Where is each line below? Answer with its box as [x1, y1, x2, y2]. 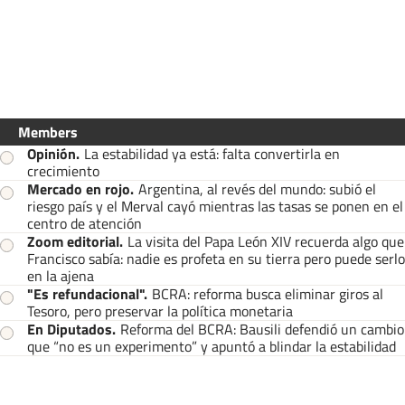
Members [18, 120, 78, 143]
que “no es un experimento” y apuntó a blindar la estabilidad [27, 334, 396, 357]
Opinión [27, 142, 76, 165]
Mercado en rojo [27, 177, 130, 200]
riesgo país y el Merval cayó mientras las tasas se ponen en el [27, 194, 403, 217]
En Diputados [27, 317, 112, 340]
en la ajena [27, 264, 94, 287]
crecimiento [27, 159, 99, 182]
